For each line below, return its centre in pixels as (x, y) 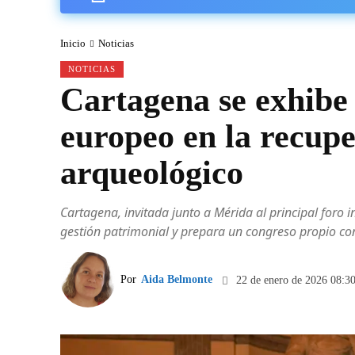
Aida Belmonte (177, 279)
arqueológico (152, 172)
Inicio (73, 43)
